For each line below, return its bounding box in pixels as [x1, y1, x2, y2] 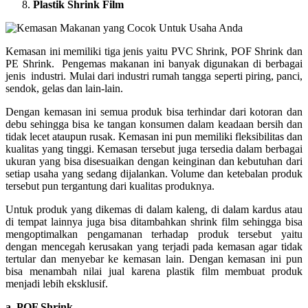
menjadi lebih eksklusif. [5, 277, 108, 289]
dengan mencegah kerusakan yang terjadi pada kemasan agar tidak [5, 240, 302, 252]
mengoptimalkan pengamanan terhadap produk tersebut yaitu [5, 228, 302, 240]
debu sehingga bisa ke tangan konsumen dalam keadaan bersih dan [5, 118, 302, 130]
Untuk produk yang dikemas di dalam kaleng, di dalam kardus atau [5, 203, 302, 215]
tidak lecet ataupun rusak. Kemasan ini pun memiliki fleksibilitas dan [5, 130, 302, 142]
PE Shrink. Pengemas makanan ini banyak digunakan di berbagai [5, 57, 302, 69]
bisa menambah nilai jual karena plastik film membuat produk [5, 265, 302, 277]
